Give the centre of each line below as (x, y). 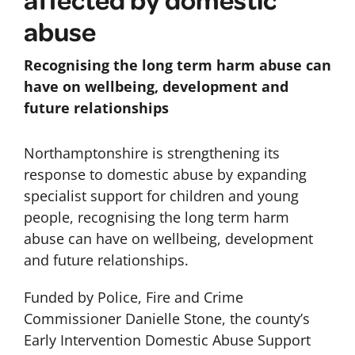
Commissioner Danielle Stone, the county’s (166, 319)
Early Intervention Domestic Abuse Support (167, 340)
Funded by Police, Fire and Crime (133, 298)
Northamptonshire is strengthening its (151, 153)
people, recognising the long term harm (156, 218)
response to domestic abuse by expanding (165, 175)
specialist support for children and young (161, 196)
